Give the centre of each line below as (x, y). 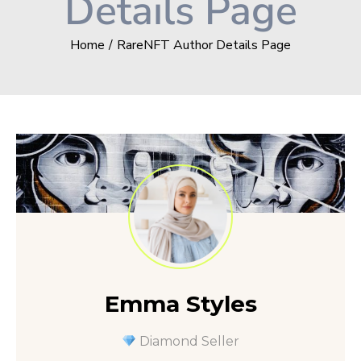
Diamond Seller (188, 341)
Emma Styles (180, 303)
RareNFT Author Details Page (203, 45)
